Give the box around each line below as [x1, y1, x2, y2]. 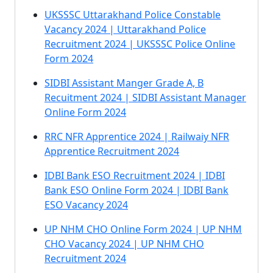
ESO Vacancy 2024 [44, 198, 128, 211]
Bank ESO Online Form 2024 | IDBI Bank [44, 183, 229, 197]
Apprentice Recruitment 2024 [44, 144, 179, 158]
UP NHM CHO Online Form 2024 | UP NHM [44, 222, 242, 236]
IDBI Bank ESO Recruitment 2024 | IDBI [44, 169, 225, 182]
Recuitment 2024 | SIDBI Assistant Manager [44, 91, 246, 104]
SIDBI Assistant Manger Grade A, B [44, 76, 204, 90]
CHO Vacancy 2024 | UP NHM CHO [44, 237, 204, 250]
